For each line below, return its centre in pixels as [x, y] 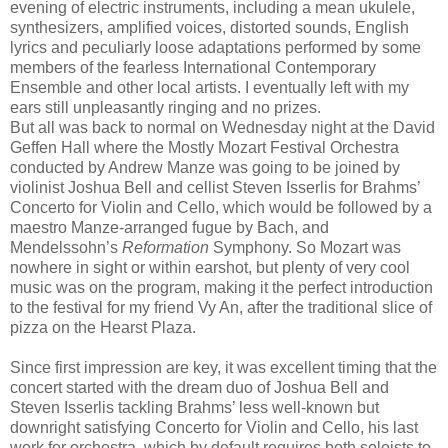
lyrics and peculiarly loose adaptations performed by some [215, 47]
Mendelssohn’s [66, 247]
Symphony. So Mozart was [307, 247]
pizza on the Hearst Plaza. [103, 327]
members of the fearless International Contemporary [193, 67]
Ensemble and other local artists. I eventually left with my [209, 87]
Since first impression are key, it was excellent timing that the [223, 367]
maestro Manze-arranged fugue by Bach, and [169, 227]
